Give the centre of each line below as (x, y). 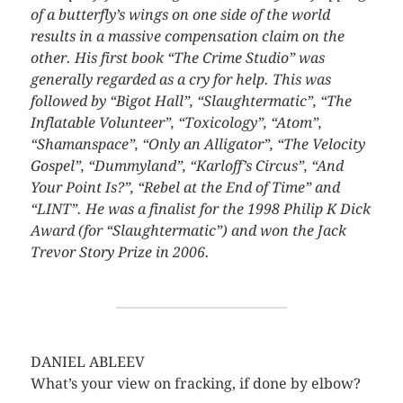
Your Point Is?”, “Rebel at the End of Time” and (185, 187)
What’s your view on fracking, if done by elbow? (195, 383)
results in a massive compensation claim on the (187, 36)
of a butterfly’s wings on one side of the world (180, 14)
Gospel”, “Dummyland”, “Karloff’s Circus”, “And (187, 166)
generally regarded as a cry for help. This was (180, 79)
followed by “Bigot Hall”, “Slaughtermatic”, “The (191, 101)
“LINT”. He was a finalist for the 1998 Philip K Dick (200, 209)
